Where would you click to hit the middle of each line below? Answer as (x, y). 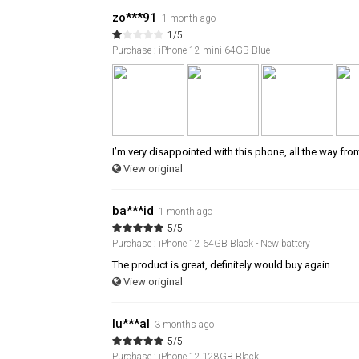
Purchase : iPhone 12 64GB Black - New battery (211, 243)
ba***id (133, 210)
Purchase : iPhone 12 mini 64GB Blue (191, 50)
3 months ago (184, 324)
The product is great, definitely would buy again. (222, 264)
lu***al (131, 323)
